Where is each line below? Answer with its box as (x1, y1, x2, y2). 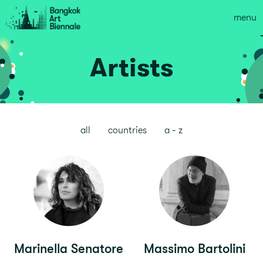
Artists (90, 52, 173, 83)
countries (108, 125, 147, 136)
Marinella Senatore (14, 241, 123, 256)
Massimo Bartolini (143, 241, 245, 256)
